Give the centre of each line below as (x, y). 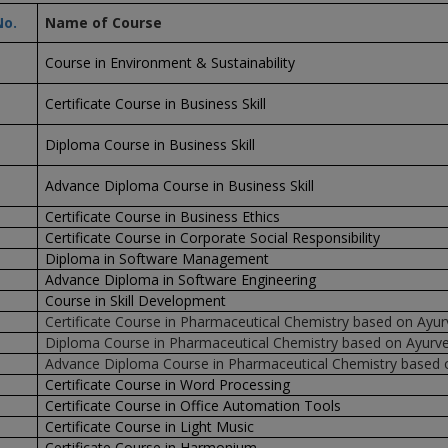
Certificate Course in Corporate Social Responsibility (212, 237)
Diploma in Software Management (156, 258)
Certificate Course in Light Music (149, 426)
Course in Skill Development (135, 300)
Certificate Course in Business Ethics (162, 216)
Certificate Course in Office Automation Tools (192, 405)
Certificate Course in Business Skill (155, 103)
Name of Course (103, 22)
